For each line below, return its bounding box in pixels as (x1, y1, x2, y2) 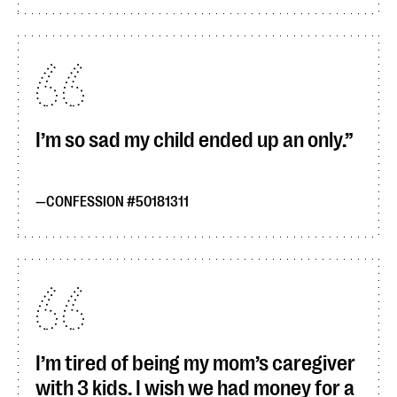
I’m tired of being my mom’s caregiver (35, 351, 355, 376)
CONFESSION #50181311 (46, 194, 189, 210)
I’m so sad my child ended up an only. (35, 128, 345, 152)
